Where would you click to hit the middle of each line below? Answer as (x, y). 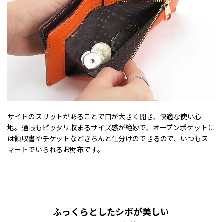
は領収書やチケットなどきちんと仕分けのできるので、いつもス (108, 139)
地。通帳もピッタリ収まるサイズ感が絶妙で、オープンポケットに (111, 128)
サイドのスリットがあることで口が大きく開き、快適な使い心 (104, 117)
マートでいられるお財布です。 (56, 149)
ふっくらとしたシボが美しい (111, 211)
